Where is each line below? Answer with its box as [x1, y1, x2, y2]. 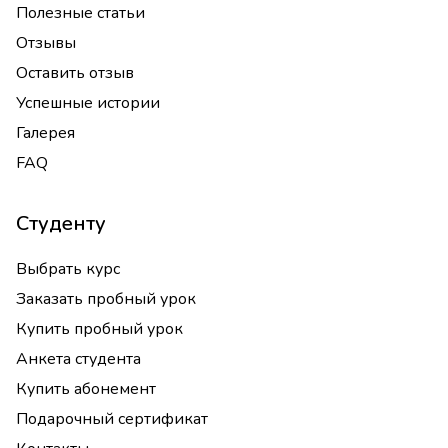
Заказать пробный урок [16, 288, 196, 310]
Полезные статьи [16, 2, 145, 24]
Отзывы [16, 32, 76, 54]
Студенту [16, 210, 106, 237]
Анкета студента [16, 348, 141, 370]
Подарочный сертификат [16, 408, 208, 430]
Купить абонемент [16, 378, 156, 400]
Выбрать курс [16, 258, 120, 280]
